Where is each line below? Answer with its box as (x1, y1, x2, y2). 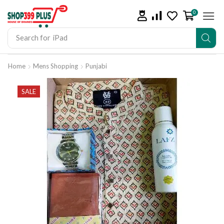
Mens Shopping (33, 61, 78, 70)
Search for (15, 33, 50, 42)
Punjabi (85, 61, 107, 70)
